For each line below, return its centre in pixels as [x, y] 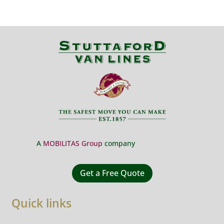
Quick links [42, 203]
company [118, 143]
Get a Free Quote [112, 173]
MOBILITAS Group [72, 143]
